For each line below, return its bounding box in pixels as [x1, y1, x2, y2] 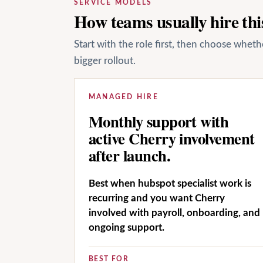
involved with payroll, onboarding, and [89, 207, 260, 218]
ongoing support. [89, 222, 164, 232]
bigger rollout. [74, 56, 136, 66]
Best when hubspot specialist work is [89, 178, 251, 188]
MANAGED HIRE [89, 93, 159, 100]
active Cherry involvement [89, 127, 255, 150]
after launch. [89, 144, 171, 167]
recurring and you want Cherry [89, 193, 225, 203]
